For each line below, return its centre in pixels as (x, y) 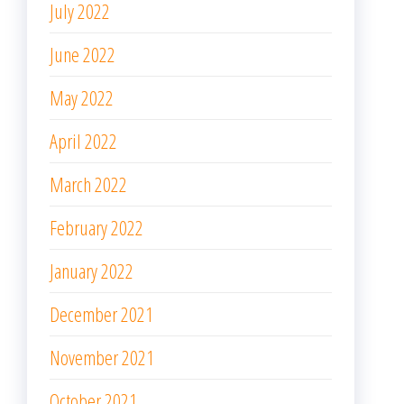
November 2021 (102, 358)
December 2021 (101, 314)
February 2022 (96, 228)
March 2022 (88, 184)
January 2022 (92, 271)
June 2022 (83, 55)
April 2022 (83, 141)
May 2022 (82, 98)
